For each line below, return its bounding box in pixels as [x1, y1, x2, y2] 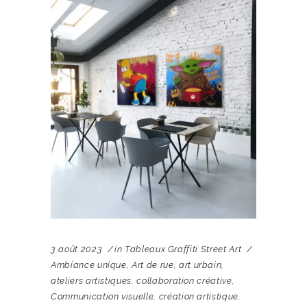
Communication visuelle [51, 291, 154, 302]
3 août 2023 [51, 244, 103, 255]
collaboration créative [136, 275, 232, 286]
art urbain [178, 260, 222, 271]
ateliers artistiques [51, 275, 132, 286]
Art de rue [132, 260, 174, 271]
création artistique [158, 291, 238, 302]
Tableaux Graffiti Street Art [124, 244, 242, 255]
